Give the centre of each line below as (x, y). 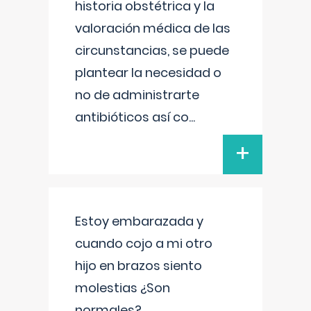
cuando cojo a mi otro (144, 243)
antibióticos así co (132, 117)
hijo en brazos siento (138, 266)
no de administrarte (137, 95)
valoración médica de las (153, 28)
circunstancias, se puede (152, 50)
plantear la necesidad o (148, 73)
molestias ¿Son (123, 288)
